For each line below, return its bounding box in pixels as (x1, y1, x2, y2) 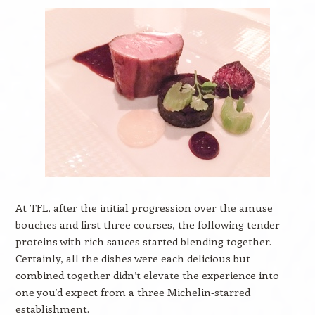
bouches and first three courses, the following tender (15, 217, 280, 231)
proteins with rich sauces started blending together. (15, 234, 271, 248)
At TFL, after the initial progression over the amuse (15, 200, 273, 214)
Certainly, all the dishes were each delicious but (15, 251, 250, 265)
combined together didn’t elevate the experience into (15, 268, 279, 282)
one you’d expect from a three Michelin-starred (15, 285, 250, 299)
